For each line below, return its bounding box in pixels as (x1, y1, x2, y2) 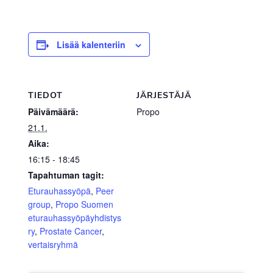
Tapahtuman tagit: (27, 168, 104, 181)
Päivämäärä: (27, 105, 79, 118)
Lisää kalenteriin (56, 38, 126, 51)
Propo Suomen (55, 197, 113, 210)
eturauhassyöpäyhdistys (27, 211, 121, 224)
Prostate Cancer (39, 224, 102, 237)
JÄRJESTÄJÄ (136, 89, 191, 101)
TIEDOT (27, 89, 63, 101)
